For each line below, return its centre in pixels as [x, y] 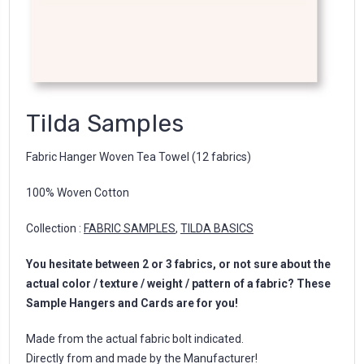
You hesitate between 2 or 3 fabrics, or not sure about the [178, 264]
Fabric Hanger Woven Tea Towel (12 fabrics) [139, 157]
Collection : [55, 229]
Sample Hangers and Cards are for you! [132, 303]
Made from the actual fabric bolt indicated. [135, 339]
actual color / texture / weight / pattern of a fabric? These [178, 284]
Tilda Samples [105, 124]
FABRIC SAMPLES [130, 229]
